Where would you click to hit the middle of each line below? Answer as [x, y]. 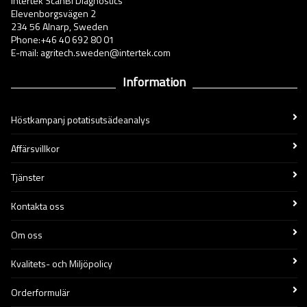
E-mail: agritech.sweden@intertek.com [91, 52]
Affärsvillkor [35, 148]
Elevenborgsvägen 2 [53, 13]
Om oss [27, 235]
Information [154, 82]
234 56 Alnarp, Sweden [60, 26]
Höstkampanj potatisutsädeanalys [81, 120]
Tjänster [28, 177]
